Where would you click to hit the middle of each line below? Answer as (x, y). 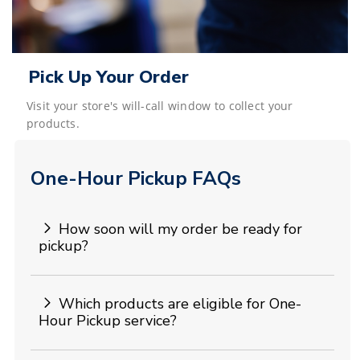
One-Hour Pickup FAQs (136, 179)
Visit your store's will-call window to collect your (160, 106)
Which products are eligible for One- (180, 304)
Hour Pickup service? (108, 321)
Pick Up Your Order (108, 78)
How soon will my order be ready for (180, 229)
